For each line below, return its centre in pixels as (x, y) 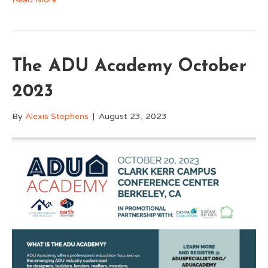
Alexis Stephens (57, 116)
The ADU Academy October (129, 66)
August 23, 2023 (133, 116)
